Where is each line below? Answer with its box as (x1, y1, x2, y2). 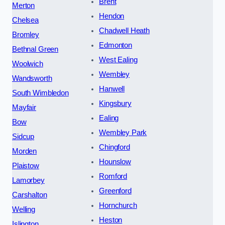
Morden (12, 147, 37, 156)
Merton (12, 2, 35, 10)
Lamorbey (12, 176, 45, 185)
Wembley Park (99, 129, 147, 137)
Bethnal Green (12, 45, 59, 54)
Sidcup (12, 133, 35, 141)
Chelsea (12, 16, 39, 25)
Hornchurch (99, 201, 137, 210)
